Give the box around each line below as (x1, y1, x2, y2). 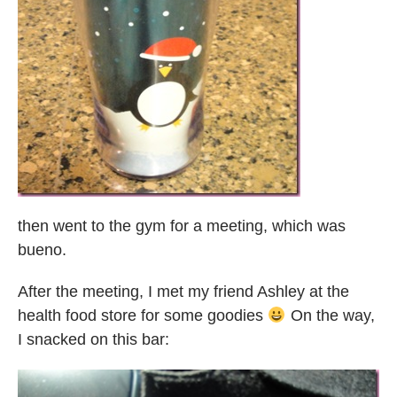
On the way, (285, 307, 375, 325)
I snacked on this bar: (18, 331, 169, 349)
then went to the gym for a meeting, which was (18, 217, 346, 236)
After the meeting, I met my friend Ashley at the (18, 283, 349, 301)
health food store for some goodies (18, 307, 268, 325)
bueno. (18, 241, 66, 260)
